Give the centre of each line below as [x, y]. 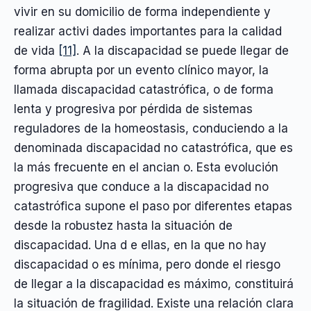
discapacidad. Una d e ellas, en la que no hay [140, 245]
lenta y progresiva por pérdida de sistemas [133, 109]
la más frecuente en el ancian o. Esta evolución [146, 167]
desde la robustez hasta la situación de [123, 225]
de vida [36, 50]
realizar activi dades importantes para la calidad [148, 31]
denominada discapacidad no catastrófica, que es [153, 148]
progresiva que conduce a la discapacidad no [141, 186]
